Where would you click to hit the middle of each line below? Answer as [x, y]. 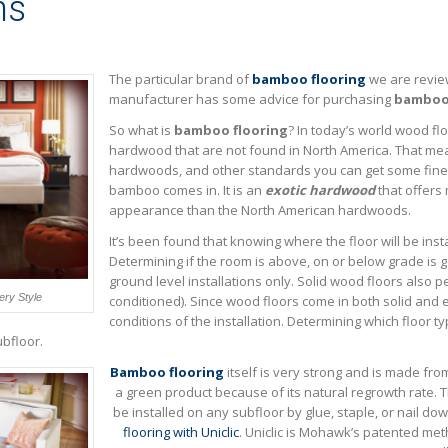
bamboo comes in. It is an [187, 190]
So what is [141, 130]
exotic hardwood [320, 190]
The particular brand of [180, 79]
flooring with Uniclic [181, 432]
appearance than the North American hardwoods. [260, 210]
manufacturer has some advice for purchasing [251, 99]
